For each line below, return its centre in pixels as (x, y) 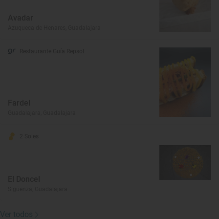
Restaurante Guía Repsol (52, 52)
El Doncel (24, 179)
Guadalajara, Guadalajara (42, 113)
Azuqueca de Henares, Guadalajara (54, 28)
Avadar (21, 18)
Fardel (19, 103)
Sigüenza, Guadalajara (38, 189)
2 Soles (29, 136)
